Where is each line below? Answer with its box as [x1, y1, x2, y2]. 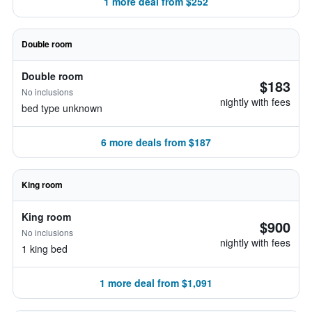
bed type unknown [22, 101, 102, 115]
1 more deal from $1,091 [100, 276, 212, 290]
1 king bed [22, 242, 68, 256]
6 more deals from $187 [101, 135, 211, 149]
